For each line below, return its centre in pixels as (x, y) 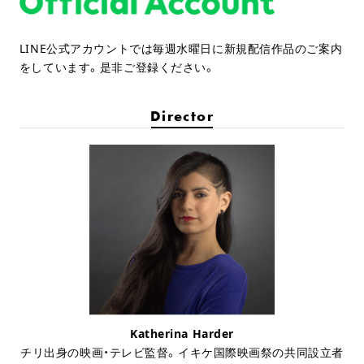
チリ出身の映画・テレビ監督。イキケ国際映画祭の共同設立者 (182, 352)
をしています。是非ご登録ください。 (117, 67)
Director (182, 116)
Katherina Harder (182, 333)
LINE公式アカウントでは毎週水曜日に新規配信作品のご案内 (181, 49)
